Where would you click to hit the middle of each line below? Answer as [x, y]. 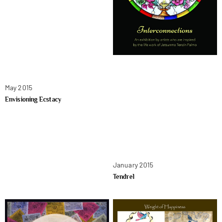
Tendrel [124, 176]
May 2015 [19, 87]
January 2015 [133, 165]
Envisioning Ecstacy [33, 99]
